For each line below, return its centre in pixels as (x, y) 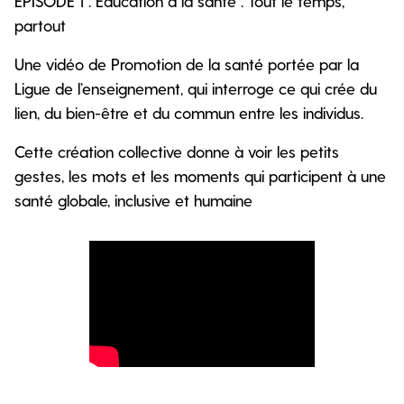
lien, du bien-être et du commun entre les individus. (189, 112)
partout (40, 25)
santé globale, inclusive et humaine (133, 200)
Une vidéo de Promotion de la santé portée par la (187, 64)
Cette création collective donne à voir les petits (177, 151)
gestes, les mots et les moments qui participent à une (200, 175)
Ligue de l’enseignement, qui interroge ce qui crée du (196, 88)
